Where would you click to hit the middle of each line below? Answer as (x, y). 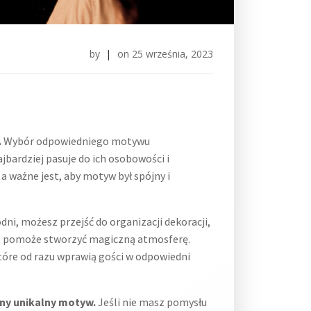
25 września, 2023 (173, 54)
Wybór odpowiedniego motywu (76, 141)
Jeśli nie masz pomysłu (151, 302)
